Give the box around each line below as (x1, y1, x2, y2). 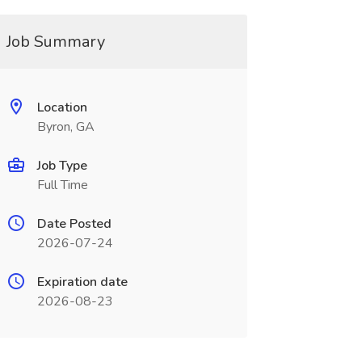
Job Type (36, 157, 87, 175)
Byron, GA (36, 118, 95, 136)
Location (36, 99, 87, 116)
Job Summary (6, 31, 105, 53)
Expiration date (36, 273, 128, 291)
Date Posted (36, 215, 112, 233)
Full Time (36, 176, 88, 194)
